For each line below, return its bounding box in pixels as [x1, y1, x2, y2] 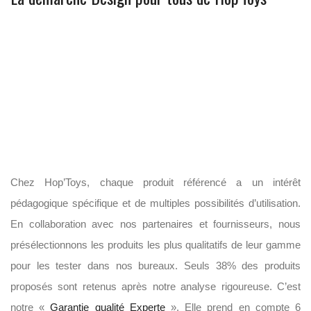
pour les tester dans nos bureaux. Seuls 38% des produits [10, 259, 301, 271]
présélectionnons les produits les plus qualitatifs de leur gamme [10, 238, 301, 251]
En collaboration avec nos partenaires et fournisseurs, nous [10, 217, 301, 230]
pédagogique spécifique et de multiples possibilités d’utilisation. [10, 196, 301, 209]
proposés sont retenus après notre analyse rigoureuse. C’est [10, 280, 301, 292]
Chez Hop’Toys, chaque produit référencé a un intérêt [10, 176, 301, 188]
